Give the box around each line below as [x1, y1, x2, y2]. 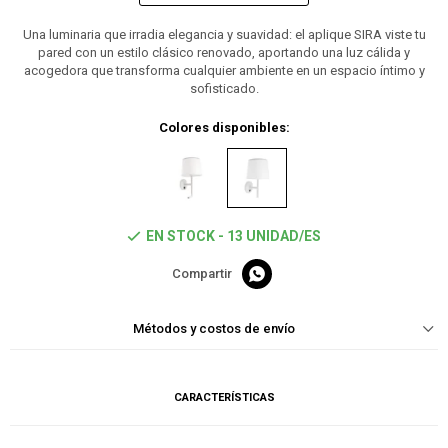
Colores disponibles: [158, 120, 290, 136]
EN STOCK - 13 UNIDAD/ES [146, 228, 321, 245]
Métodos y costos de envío [133, 321, 295, 337]
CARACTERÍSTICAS [173, 391, 275, 405]
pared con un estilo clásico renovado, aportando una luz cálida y [38, 45, 410, 61]
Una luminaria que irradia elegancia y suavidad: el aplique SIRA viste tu [22, 27, 426, 43]
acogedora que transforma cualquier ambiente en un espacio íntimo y [23, 63, 425, 79]
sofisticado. [189, 81, 259, 97]
